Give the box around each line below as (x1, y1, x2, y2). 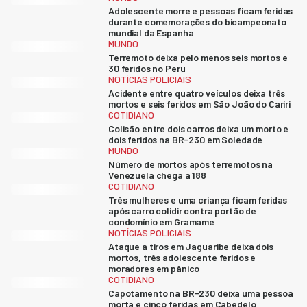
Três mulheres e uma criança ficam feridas (108, 194, 288, 206)
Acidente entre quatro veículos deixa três (108, 87, 286, 99)
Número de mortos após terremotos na (108, 158, 273, 170)
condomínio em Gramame (108, 216, 215, 228)
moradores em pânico (108, 262, 200, 274)
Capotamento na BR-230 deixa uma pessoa (108, 287, 293, 299)
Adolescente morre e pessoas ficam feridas (108, 5, 293, 16)
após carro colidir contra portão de (108, 205, 257, 217)
